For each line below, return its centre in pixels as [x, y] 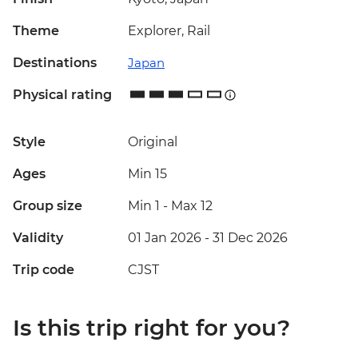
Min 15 [147, 174]
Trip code [44, 270]
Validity [38, 238]
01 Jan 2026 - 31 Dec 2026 [208, 238]
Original [153, 142]
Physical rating [62, 95]
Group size [48, 206]
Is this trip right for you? [151, 328]
